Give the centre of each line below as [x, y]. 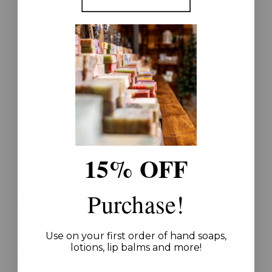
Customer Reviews [89, 198]
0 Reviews [55, 255]
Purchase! [136, 204]
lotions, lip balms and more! [136, 248]
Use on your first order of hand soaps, [136, 236]
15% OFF [136, 169]
